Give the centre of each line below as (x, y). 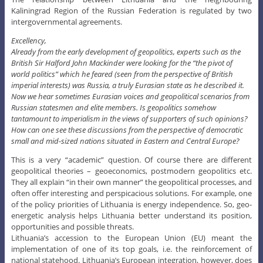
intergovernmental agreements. (66, 21)
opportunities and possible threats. (72, 226)
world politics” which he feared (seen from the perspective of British (122, 74)
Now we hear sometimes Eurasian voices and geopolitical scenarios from (130, 96)
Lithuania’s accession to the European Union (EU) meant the (131, 237)
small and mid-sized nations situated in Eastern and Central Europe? (125, 141)
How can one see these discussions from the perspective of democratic (127, 129)
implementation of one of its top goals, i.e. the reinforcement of (131, 249)
